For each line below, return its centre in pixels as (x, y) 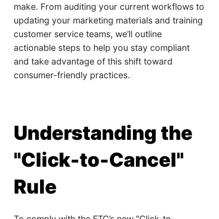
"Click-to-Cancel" (99, 160)
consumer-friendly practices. (72, 75)
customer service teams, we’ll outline (88, 34)
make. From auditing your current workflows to (109, 7)
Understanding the (103, 133)
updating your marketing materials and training (108, 21)
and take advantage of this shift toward (93, 62)
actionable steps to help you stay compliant (101, 48)
